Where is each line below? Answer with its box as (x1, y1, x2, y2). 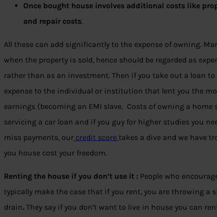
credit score (74, 133, 119, 142)
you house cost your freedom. (4, 148, 107, 158)
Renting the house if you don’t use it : (4, 171, 140, 181)
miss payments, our (4, 133, 74, 142)
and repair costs (23, 16, 81, 26)
